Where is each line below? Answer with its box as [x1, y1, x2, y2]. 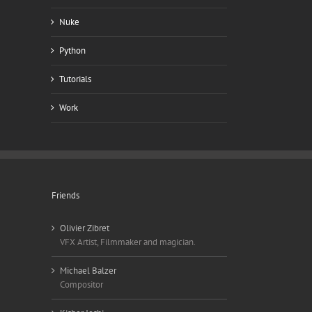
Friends [51, 189, 79, 201]
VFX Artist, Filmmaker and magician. [59, 236, 196, 248]
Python [59, 45, 86, 56]
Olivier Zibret [59, 222, 109, 234]
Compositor [59, 279, 103, 290]
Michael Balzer [59, 265, 116, 276]
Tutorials [59, 73, 91, 85]
